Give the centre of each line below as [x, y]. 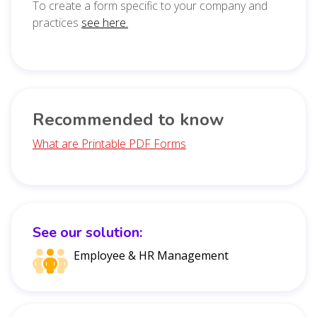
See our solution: [87, 232]
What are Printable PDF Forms [109, 143]
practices [57, 22]
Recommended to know [128, 119]
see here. [105, 22]
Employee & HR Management [151, 255]
